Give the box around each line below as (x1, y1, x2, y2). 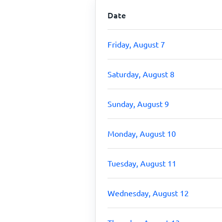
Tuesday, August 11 (108, 158, 176, 168)
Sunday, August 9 (108, 99, 169, 109)
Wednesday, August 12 (108, 188, 189, 198)
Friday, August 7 (108, 39, 165, 49)
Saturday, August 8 (108, 69, 174, 79)
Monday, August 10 (108, 128, 176, 138)
